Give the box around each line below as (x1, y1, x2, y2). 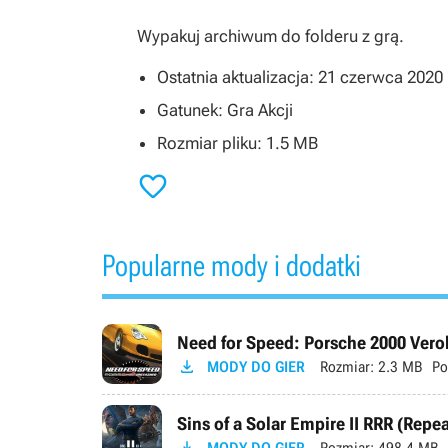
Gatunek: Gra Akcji (157, 100, 293, 120)
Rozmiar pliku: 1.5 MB (157, 133, 318, 153)
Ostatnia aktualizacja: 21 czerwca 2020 (157, 67, 443, 87)
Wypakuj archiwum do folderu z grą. (137, 26, 404, 46)
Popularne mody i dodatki (102, 248, 361, 283)
